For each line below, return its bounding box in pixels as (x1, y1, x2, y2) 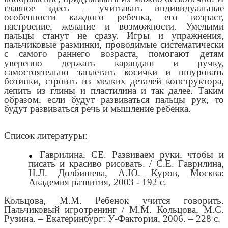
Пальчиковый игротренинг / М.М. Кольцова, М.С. (4, 204, 224, 215)
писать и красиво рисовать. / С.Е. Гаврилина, (28, 158, 224, 169)
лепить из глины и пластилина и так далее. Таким (4, 85, 224, 96)
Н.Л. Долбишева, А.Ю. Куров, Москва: (28, 167, 224, 178)
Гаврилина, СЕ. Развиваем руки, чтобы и (40, 149, 224, 160)
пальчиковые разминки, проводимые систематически (4, 39, 224, 50)
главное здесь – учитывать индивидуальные (4, 3, 224, 14)
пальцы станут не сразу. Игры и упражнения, (4, 30, 224, 41)
